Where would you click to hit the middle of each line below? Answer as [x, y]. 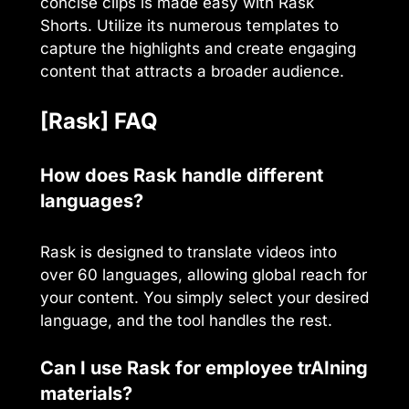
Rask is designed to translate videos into [189, 252]
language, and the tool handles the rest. [186, 320]
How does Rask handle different [182, 175]
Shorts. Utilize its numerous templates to [189, 26]
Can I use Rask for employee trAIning [204, 368]
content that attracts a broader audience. [192, 72]
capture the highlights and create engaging [198, 49]
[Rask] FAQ [99, 121]
